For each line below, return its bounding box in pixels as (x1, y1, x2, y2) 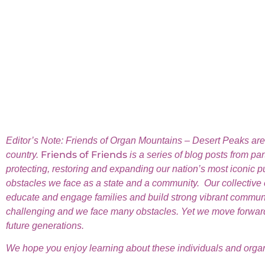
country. (6, 149, 41, 160)
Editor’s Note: (6, 135, 66, 146)
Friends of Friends (41, 148, 127, 160)
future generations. (6, 220, 84, 231)
